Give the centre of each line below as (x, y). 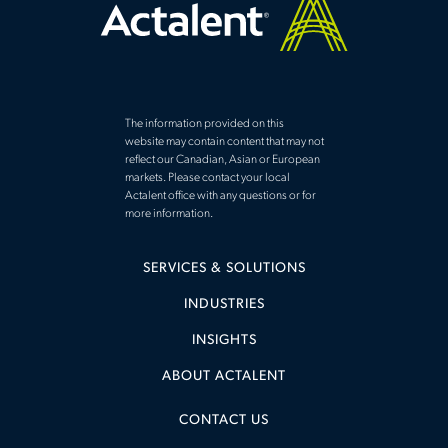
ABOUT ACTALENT (224, 376)
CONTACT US (224, 421)
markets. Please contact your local (207, 177)
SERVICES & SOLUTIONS (224, 268)
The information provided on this (204, 123)
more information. (168, 213)
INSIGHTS (224, 340)
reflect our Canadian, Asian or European (222, 159)
